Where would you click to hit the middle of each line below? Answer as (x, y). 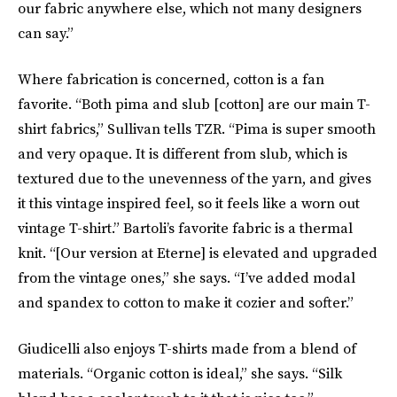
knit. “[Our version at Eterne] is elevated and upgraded (198, 253)
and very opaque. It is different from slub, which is (183, 153)
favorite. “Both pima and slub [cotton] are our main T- (194, 104)
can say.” (46, 33)
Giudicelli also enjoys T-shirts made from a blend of (187, 348)
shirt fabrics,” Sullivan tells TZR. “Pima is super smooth (197, 128)
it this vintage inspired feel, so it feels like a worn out (189, 203)
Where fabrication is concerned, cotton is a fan (171, 79)
